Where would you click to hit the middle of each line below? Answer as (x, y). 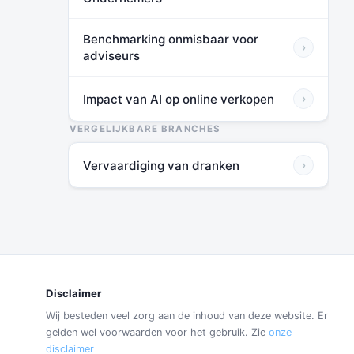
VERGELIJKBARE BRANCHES (145, 129)
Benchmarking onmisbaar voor (171, 39)
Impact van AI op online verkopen (179, 99)
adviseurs (111, 56)
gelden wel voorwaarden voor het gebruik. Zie (158, 332)
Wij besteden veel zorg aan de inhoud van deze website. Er (187, 316)
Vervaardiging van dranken (161, 165)
